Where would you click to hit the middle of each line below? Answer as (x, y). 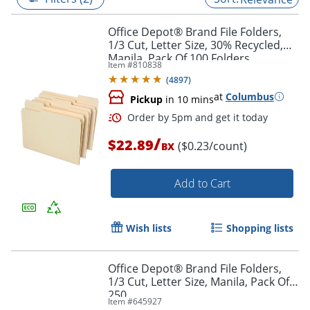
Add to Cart (202, 183)
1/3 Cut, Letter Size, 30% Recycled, (195, 45)
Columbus (250, 96)
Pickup (146, 99)
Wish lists (149, 228)
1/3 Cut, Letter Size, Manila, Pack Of (199, 281)
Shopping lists (260, 228)
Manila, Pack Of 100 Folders (179, 58)
